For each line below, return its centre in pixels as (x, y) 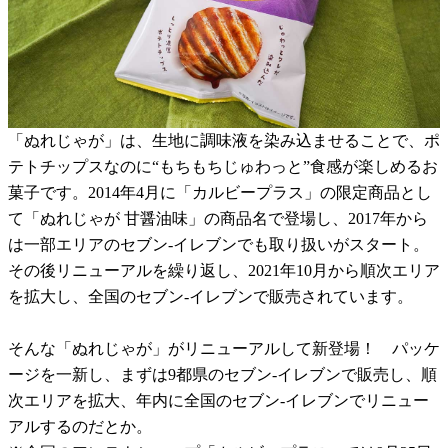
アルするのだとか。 (80, 427)
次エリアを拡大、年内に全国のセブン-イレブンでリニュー (218, 401)
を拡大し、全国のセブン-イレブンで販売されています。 (210, 297)
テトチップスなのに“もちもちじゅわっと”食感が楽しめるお (223, 167)
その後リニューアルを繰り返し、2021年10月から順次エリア (224, 271)
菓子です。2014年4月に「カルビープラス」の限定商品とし (220, 193)
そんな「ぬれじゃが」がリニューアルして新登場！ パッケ (224, 349)
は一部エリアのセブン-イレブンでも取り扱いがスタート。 (218, 245)
